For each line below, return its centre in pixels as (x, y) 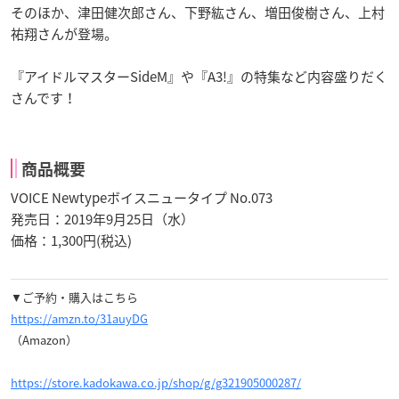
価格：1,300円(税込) (71, 240)
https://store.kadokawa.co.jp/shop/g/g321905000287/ (156, 382)
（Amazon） (44, 339)
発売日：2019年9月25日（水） (102, 219)
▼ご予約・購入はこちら (74, 297)
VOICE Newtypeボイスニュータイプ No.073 (142, 197)
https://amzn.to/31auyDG (79, 318)
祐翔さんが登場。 (64, 33)
